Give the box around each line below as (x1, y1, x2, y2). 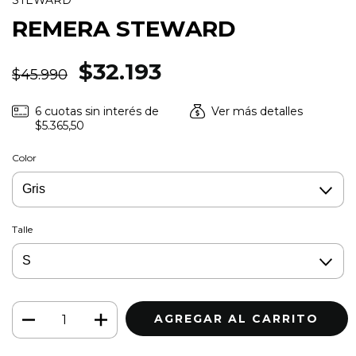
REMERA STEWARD (12, 15, 236, 43)
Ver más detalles (211, 103, 303, 118)
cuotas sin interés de (41, 103, 159, 118)
